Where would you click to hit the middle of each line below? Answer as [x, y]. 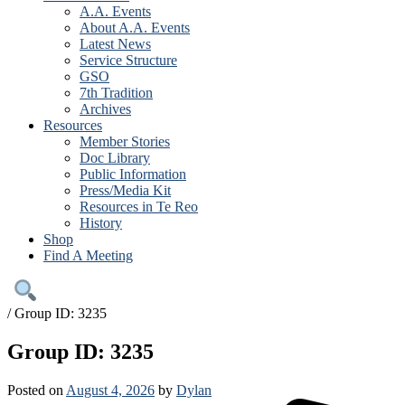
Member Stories [125, 141]
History [101, 223]
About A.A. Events [135, 28]
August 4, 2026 [110, 390]
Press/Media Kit [125, 190]
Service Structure [128, 60]
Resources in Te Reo [139, 207]
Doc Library [115, 158]
